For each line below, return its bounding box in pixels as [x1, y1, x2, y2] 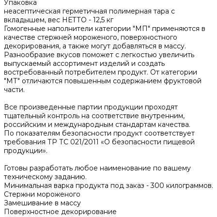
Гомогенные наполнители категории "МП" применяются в [4, 24, 205, 33]
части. [4, 85, 25, 94]
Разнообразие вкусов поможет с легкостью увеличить [4, 50, 194, 60]
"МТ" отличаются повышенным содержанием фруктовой [4, 77, 201, 86]
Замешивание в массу [4, 199, 81, 208]
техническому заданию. [4, 172, 87, 182]
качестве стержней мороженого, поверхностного [4, 33, 177, 42]
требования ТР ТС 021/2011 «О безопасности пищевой [4, 138, 195, 147]
